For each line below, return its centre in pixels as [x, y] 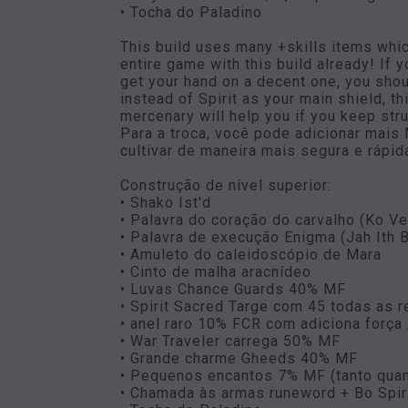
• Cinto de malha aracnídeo [216, 272]
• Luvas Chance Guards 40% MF [233, 289]
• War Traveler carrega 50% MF [230, 341]
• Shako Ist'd [166, 203]
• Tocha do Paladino [191, 12]
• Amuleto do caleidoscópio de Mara [251, 255]
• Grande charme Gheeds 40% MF [239, 358]
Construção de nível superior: [226, 185]
